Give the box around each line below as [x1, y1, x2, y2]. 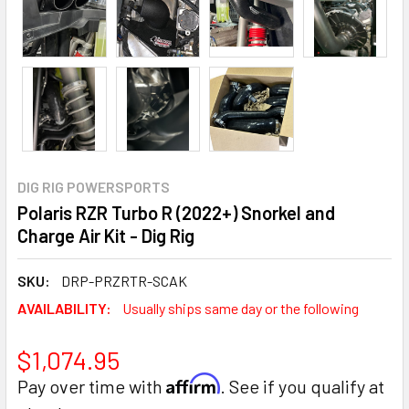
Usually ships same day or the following [122, 299, 359, 317]
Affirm [166, 372, 220, 395]
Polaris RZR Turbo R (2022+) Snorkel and [17, 201, 335, 224]
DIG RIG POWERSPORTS [17, 177, 170, 195]
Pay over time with [17, 374, 166, 397]
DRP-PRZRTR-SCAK [61, 271, 187, 289]
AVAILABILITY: [17, 299, 111, 317]
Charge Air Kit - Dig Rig [17, 224, 194, 246]
